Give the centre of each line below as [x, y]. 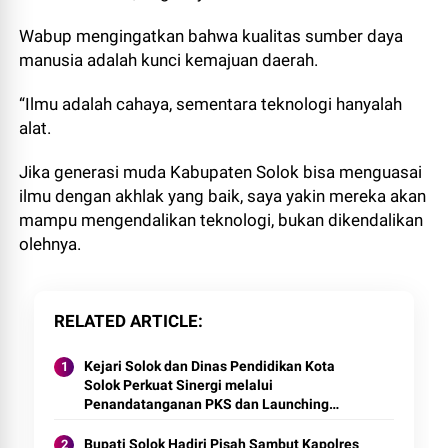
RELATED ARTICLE [126, 321]
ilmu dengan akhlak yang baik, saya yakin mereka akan [223, 196]
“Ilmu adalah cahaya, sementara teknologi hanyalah [211, 104]
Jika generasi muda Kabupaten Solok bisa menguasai [221, 172]
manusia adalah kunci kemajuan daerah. [171, 60]
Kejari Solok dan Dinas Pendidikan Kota [210, 366]
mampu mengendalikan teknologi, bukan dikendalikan [221, 220]
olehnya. [52, 244]
